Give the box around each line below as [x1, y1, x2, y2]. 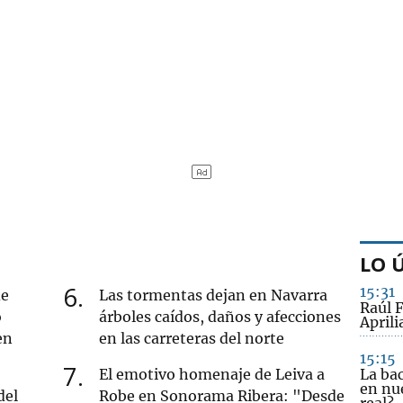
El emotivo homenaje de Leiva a [99, 364, 326, 383]
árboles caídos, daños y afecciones [99, 307, 342, 326]
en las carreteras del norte [99, 328, 285, 347]
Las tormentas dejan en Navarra [99, 285, 328, 304]
